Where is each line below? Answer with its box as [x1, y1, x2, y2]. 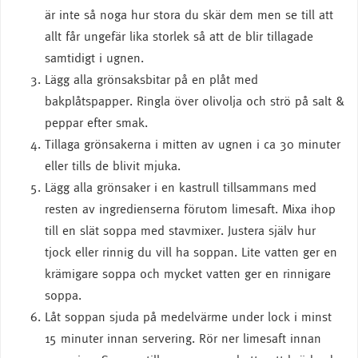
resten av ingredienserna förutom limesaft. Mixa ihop [45, 201, 336, 216]
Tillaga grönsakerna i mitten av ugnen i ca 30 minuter [45, 136, 340, 151]
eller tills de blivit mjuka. [45, 157, 181, 173]
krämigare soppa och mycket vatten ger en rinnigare [45, 265, 331, 280]
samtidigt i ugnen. [45, 50, 144, 65]
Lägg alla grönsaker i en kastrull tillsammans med [45, 179, 316, 194]
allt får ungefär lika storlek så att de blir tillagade [45, 28, 313, 43]
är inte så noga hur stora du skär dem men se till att [45, 6, 333, 22]
